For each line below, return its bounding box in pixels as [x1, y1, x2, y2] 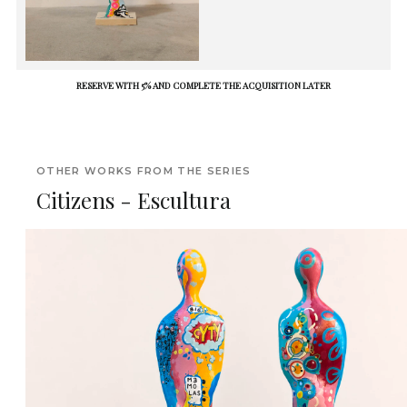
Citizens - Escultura [36, 184, 231, 214]
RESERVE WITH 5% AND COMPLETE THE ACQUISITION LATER [76, 78, 331, 92]
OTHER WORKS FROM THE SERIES [36, 164, 252, 177]
